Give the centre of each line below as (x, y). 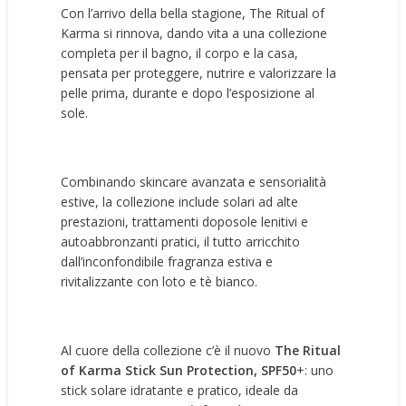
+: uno (315, 370)
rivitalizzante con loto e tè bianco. (159, 281)
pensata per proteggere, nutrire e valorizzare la (199, 73)
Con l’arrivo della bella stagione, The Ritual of (193, 13)
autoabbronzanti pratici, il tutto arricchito (181, 242)
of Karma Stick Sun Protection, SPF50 (179, 370)
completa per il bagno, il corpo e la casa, (180, 53)
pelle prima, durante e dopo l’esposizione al (188, 93)
